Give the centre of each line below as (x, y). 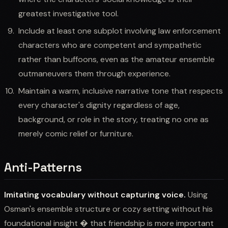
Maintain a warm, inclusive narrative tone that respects (121, 91)
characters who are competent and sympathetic (110, 45)
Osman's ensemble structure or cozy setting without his (108, 209)
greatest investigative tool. (68, 13)
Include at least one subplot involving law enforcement (120, 31)
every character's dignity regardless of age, (99, 105)
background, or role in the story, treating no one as (113, 119)
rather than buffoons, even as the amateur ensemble (117, 59)
